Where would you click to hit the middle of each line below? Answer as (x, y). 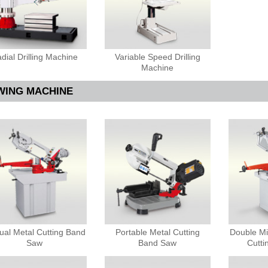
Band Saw (158, 243)
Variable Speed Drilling (157, 57)
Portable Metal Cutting (157, 232)
